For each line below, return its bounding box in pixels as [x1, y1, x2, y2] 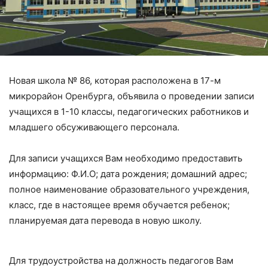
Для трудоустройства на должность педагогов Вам [9, 255, 233, 267]
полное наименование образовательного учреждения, [9, 184, 249, 196]
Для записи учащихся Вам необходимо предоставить [9, 153, 242, 165]
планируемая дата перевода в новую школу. [9, 215, 202, 227]
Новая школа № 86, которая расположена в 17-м [9, 75, 221, 87]
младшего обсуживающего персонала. [9, 121, 179, 133]
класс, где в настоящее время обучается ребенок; [9, 199, 230, 211]
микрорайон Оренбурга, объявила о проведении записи [9, 90, 254, 102]
